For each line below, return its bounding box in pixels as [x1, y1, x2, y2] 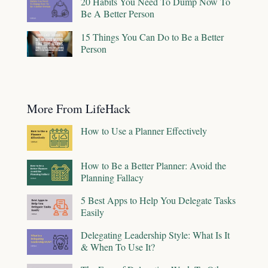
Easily [81, 205, 104, 218]
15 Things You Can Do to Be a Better [81, 31, 224, 44]
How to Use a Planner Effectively [81, 124, 207, 137]
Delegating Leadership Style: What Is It [81, 228, 230, 241]
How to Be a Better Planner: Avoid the [81, 159, 226, 172]
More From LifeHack [27, 100, 130, 117]
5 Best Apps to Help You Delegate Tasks [81, 193, 236, 206]
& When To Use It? [81, 240, 155, 253]
